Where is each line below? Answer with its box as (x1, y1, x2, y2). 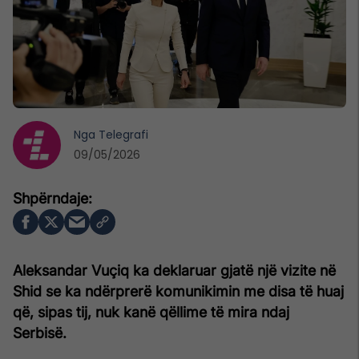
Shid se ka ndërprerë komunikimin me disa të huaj (13, 282, 344, 300)
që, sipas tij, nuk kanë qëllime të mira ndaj (13, 303, 289, 321)
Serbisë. (13, 324, 67, 341)
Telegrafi (99, 126, 148, 143)
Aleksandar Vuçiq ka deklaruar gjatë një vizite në (13, 261, 336, 279)
